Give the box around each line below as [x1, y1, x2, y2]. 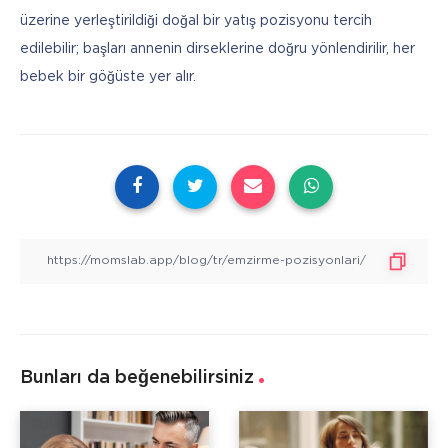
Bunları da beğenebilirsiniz [20, 369, 254, 386]
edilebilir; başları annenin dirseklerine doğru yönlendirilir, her [20, 42, 415, 55]
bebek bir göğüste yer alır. [20, 70, 196, 83]
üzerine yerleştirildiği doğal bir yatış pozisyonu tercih [20, 14, 372, 27]
